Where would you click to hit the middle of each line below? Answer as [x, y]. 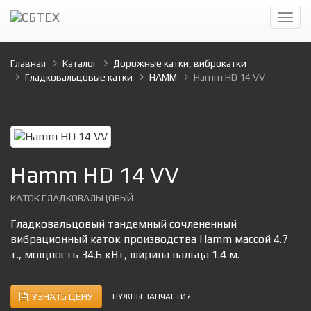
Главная [28, 63]
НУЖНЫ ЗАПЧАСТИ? [152, 296]
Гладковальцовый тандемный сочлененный [124, 224]
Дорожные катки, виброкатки [180, 63]
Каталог [79, 63]
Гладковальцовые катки [79, 77]
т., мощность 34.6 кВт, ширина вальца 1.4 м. [125, 254]
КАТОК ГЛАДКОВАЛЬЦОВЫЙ [72, 198]
